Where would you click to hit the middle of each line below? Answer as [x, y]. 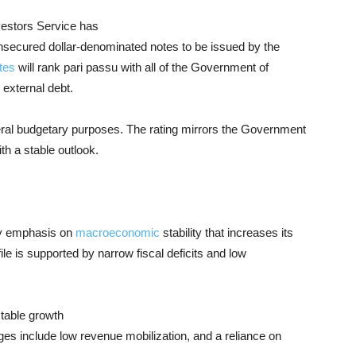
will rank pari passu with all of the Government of [142, 68]
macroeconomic [118, 233]
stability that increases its [226, 233]
